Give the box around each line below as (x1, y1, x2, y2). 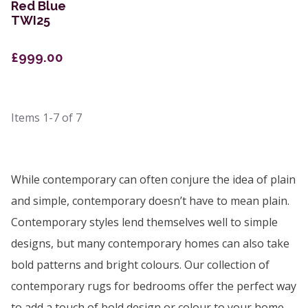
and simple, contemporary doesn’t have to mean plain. (11, 193, 289, 209)
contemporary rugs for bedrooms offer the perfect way (11, 278, 296, 294)
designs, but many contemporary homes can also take (11, 236, 289, 252)
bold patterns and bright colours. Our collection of (11, 257, 269, 273)
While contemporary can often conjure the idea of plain (11, 172, 296, 188)
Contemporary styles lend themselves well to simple (11, 214, 278, 230)
